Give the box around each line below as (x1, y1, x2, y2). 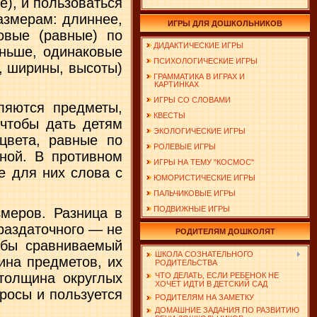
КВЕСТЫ (154, 111, 185, 120)
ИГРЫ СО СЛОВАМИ (154, 96, 231, 104)
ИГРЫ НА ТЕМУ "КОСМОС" (154, 158, 254, 166)
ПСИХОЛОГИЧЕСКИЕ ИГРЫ (154, 57, 258, 65)
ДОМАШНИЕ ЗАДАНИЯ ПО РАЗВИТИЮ (155, 306, 299, 315)
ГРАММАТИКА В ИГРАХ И (154, 72, 245, 81)
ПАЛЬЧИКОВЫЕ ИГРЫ (154, 189, 236, 197)
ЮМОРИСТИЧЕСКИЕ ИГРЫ (154, 173, 255, 182)
